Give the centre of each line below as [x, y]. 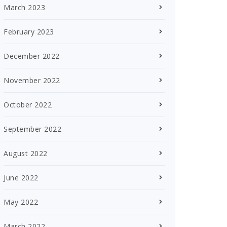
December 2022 [32, 56]
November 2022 [32, 80]
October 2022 [28, 104]
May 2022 [21, 202]
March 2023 [24, 7]
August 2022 [26, 153]
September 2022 [32, 129]
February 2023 [29, 31]
